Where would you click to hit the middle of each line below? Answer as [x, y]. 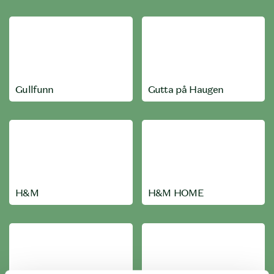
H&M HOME [176, 193]
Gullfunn [35, 89]
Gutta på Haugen [186, 89]
